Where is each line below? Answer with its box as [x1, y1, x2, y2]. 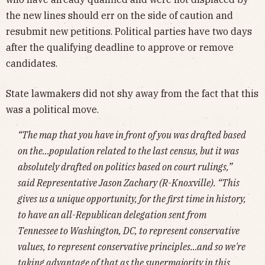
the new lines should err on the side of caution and [6, 9, 233, 21]
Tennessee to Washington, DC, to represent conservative [18, 224, 240, 237]
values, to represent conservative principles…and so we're [18, 240, 245, 253]
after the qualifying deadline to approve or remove [6, 41, 234, 53]
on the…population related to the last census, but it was [18, 144, 239, 157]
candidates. [6, 57, 57, 69]
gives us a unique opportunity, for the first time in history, [18, 192, 246, 205]
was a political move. [6, 103, 99, 115]
